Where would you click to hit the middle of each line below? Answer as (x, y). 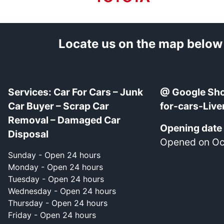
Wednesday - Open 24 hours (62, 191)
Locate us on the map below (140, 43)
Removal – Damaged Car (64, 120)
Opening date (191, 128)
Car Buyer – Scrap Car (58, 106)
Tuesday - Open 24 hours (56, 179)
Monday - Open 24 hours (55, 167)
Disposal (28, 134)
